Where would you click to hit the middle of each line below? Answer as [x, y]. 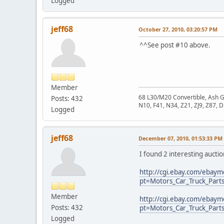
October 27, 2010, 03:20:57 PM [178, 29]
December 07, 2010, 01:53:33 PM [180, 138]
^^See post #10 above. [175, 45]
